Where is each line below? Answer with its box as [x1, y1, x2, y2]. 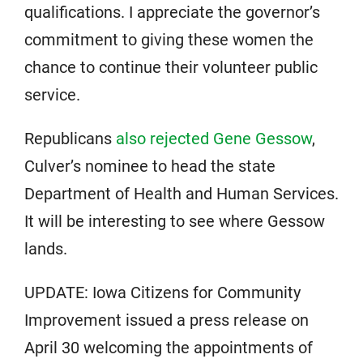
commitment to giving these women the [24, 30, 314, 49]
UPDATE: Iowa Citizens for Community [24, 283, 301, 302]
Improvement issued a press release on [24, 310, 309, 330]
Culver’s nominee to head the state [24, 156, 275, 176]
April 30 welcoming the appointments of [24, 338, 313, 357]
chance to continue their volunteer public [24, 58, 318, 77]
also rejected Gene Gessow [116, 129, 312, 148]
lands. [24, 239, 67, 258]
